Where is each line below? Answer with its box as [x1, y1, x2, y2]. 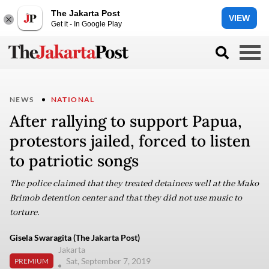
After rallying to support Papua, [10, 111, 242, 131]
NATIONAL [50, 95, 95, 104]
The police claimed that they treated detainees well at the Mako [10, 178, 259, 189]
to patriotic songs [10, 151, 139, 171]
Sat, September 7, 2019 [66, 256, 153, 266]
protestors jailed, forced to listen [10, 131, 250, 151]
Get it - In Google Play [51, 19, 122, 28]
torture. [10, 207, 39, 218]
